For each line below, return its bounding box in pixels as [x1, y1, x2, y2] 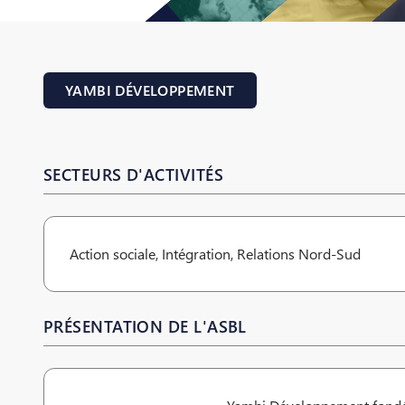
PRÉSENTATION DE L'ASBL [43, 315, 247, 338]
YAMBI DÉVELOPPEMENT [65, 80, 235, 100]
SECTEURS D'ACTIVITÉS [43, 163, 223, 186]
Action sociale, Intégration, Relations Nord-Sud [70, 244, 361, 264]
